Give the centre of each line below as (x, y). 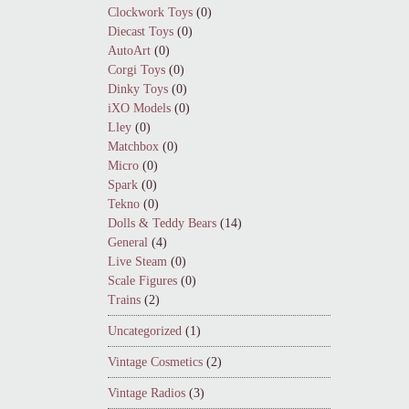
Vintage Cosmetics (155, 362)
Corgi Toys (136, 70)
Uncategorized (145, 331)
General (128, 242)
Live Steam (137, 262)
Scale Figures (142, 281)
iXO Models (139, 108)
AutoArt (129, 51)
